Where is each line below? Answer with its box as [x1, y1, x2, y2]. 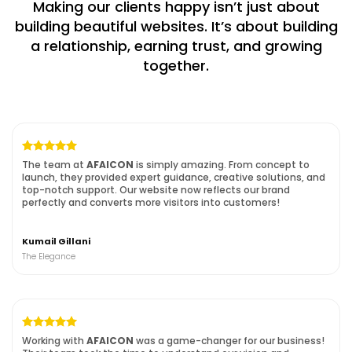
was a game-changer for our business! [134, 333, 324, 347]
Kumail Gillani [22, 234, 90, 247]
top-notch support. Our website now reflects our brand [22, 182, 290, 196]
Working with [22, 333, 86, 347]
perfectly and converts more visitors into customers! [22, 195, 280, 209]
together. [143, 55, 209, 75]
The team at [22, 157, 86, 171]
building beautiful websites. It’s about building [14, 16, 338, 36]
